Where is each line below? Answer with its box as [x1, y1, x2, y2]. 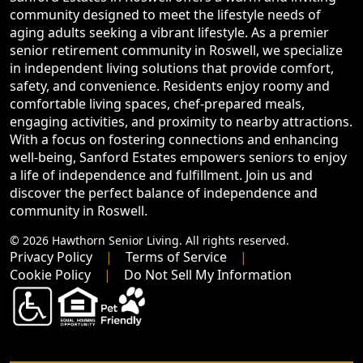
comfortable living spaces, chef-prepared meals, [10, 95, 305, 113]
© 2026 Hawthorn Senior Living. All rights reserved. [10, 233, 289, 249]
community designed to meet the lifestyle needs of [10, 6, 321, 24]
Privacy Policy [10, 248, 92, 267]
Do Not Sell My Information [124, 266, 292, 284]
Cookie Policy [10, 266, 91, 284]
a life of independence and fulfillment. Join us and [10, 166, 313, 185]
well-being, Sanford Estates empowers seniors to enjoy [10, 148, 347, 167]
